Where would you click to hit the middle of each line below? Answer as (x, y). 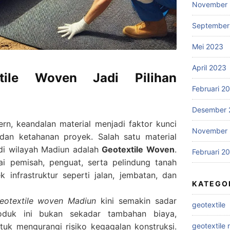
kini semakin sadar (137, 200)
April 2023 (209, 67)
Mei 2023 (208, 46)
